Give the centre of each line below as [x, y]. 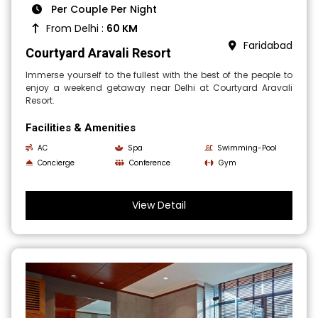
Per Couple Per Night [103, 9]
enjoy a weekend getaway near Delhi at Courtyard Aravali [159, 87]
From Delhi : [77, 28]
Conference [150, 163]
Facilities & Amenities [81, 127]
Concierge [56, 163]
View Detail [159, 205]
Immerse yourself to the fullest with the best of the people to [159, 75]
